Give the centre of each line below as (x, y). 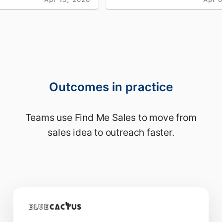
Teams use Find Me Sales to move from (111, 118)
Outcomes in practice (111, 87)
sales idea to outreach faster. (111, 133)
